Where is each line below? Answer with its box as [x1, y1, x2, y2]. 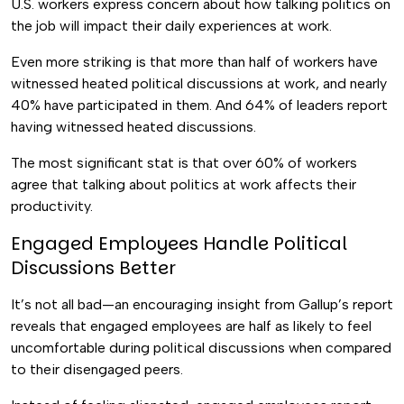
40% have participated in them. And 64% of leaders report [11, 96, 388, 114]
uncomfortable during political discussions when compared [11, 339, 391, 356]
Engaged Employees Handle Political [11, 231, 347, 256]
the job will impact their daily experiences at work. [11, 17, 335, 34]
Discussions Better [11, 255, 180, 280]
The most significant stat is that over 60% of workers [11, 154, 357, 171]
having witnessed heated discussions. [11, 118, 256, 135]
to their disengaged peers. [11, 361, 187, 378]
